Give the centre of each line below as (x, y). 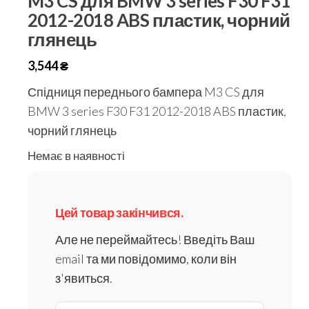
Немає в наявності (76, 156)
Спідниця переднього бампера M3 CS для (146, 92)
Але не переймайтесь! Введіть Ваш (155, 240)
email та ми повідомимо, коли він (146, 259)
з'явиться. (84, 278)
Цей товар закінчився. (119, 213)
